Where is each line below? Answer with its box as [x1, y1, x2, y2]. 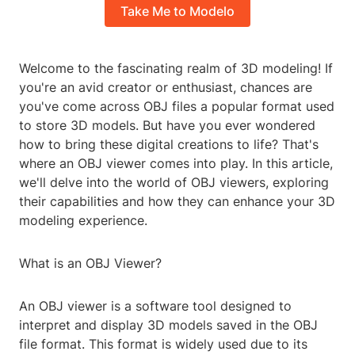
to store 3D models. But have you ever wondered [19, 117, 315, 134]
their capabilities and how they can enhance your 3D [19, 193, 335, 210]
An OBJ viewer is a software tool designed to [19, 298, 292, 315]
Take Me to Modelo [120, 3, 235, 20]
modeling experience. [19, 212, 147, 229]
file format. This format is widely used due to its [19, 336, 307, 353]
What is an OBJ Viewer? [19, 255, 162, 272]
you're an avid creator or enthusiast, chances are [19, 79, 312, 96]
